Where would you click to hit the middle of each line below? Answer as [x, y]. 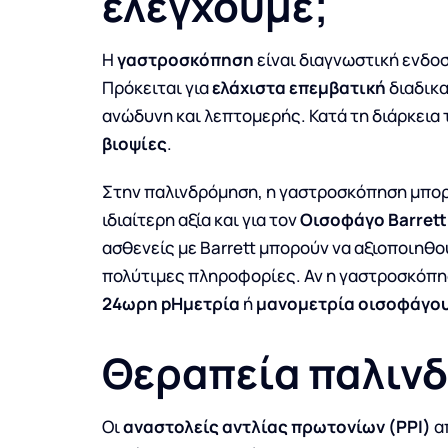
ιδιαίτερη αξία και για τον [200, 219]
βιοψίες [134, 143]
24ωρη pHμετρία [170, 303]
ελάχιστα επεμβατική [298, 87]
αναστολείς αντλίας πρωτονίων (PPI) [276, 426]
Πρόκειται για [156, 87]
